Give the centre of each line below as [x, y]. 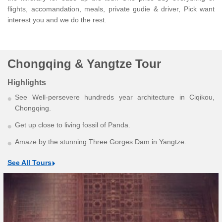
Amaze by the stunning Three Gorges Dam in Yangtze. [101, 142]
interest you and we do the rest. [57, 20]
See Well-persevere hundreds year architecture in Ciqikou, [115, 97]
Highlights [27, 83]
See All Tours [29, 163]
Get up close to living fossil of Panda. [73, 125]
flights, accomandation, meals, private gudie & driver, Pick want [111, 9]
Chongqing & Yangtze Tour [84, 64]
